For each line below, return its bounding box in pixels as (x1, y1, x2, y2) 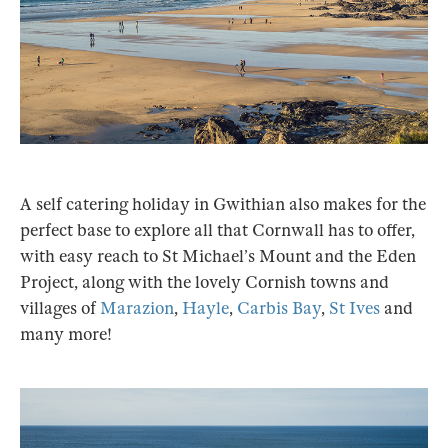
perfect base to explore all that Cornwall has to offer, (20, 219, 415, 241)
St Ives (329, 297, 380, 319)
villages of (20, 297, 100, 319)
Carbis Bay (237, 297, 321, 319)
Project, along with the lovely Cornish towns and (20, 271, 389, 293)
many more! (20, 323, 112, 345)
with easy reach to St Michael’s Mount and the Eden (20, 245, 416, 267)
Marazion (100, 297, 174, 319)
